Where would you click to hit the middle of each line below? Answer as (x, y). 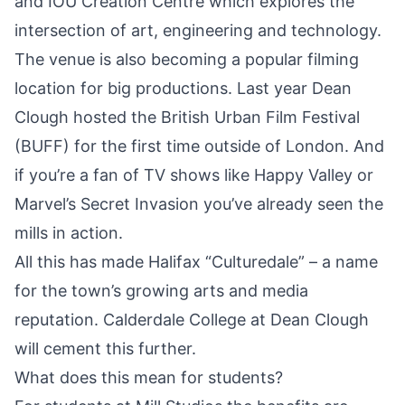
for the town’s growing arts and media (161, 291)
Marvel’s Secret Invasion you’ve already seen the (199, 204)
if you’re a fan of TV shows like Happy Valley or (194, 175)
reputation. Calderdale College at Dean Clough (192, 320)
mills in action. (69, 233)
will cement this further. (105, 349)
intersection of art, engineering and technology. (198, 31)
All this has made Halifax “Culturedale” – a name (196, 262)
